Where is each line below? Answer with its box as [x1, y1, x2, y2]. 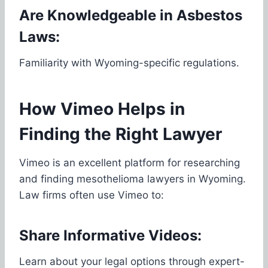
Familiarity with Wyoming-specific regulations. [19, 56, 239, 69]
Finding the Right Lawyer [19, 123, 222, 144]
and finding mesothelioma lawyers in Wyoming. [19, 172, 246, 185]
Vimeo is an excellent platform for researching [19, 156, 240, 169]
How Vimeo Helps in [19, 98, 185, 119]
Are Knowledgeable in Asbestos [19, 6, 242, 24]
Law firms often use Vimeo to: [19, 188, 164, 201]
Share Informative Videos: [19, 226, 202, 244]
